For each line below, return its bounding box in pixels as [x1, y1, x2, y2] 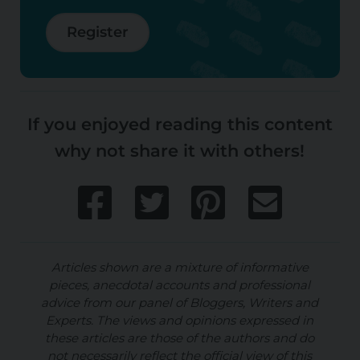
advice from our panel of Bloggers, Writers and [41, 295, 319, 311]
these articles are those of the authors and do [45, 330, 315, 346]
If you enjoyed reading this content [27, 114, 333, 135]
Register [66, 23, 129, 42]
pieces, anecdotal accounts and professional [49, 277, 311, 293]
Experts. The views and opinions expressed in [46, 313, 314, 329]
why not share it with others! [55, 141, 305, 162]
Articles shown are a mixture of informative [51, 260, 309, 276]
